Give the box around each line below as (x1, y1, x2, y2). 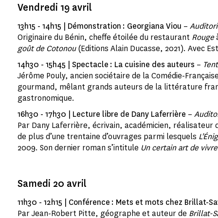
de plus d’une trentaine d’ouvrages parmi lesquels (18, 131, 199, 142)
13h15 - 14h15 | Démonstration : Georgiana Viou (18, 21, 182, 31)
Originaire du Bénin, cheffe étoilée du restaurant (18, 32, 192, 42)
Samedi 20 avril (18, 177, 87, 190)
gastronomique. (18, 93, 74, 103)
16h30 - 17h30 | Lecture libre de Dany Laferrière (18, 109, 186, 119)
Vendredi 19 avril (18, 1, 92, 14)
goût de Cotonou (18, 43, 76, 54)
